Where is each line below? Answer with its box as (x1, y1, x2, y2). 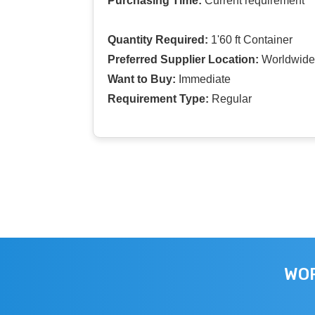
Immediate (176, 72, 231, 85)
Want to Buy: (108, 72, 176, 85)
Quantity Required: (108, 33, 208, 46)
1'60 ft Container (208, 33, 292, 46)
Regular (209, 92, 252, 105)
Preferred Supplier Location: (108, 53, 259, 65)
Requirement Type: (108, 92, 209, 105)
